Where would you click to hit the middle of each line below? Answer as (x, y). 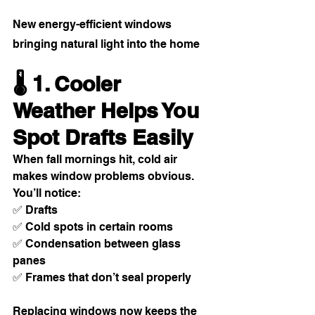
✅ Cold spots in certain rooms (93, 227)
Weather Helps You (109, 111)
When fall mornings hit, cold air (96, 160)
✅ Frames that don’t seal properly (102, 278)
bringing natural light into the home (106, 44)
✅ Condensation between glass (98, 244)
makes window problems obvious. (105, 176)
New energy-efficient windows (94, 25)
